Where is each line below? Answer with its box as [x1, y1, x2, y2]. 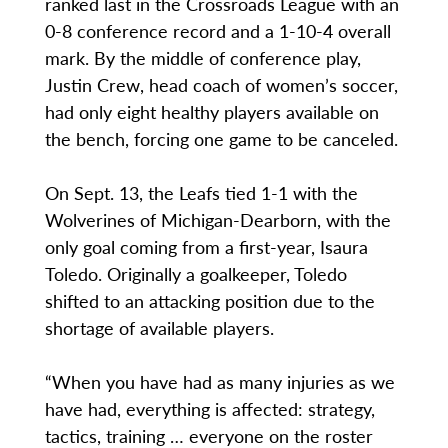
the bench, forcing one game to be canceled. [44, 126, 398, 152]
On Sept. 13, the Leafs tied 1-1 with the [44, 180, 358, 206]
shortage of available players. [44, 315, 274, 341]
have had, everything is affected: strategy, [44, 396, 375, 422]
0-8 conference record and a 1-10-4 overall [44, 18, 391, 44]
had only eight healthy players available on [44, 99, 379, 125]
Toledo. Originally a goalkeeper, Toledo [44, 261, 347, 287]
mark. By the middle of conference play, [44, 45, 361, 71]
